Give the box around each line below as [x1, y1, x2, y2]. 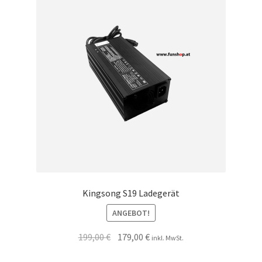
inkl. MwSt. [151, 233, 184, 242]
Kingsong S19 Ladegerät [82, 187, 180, 199]
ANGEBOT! [112, 207, 150, 218]
